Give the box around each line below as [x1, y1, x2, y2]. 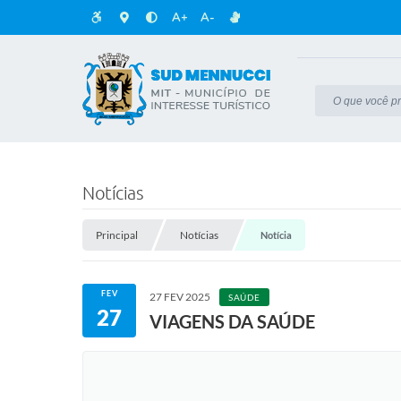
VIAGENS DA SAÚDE [149, 311, 315, 332]
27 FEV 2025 [149, 290, 210, 303]
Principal [96, 228, 138, 242]
